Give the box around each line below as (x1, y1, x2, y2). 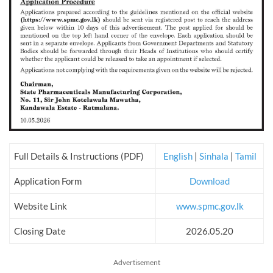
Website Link (14, 200, 67, 212)
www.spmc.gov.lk (175, 200, 244, 212)
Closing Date (14, 225, 66, 237)
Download (190, 175, 230, 187)
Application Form (14, 175, 82, 187)
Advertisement (113, 258, 160, 268)
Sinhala (199, 151, 230, 162)
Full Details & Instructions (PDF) (14, 151, 144, 162)
